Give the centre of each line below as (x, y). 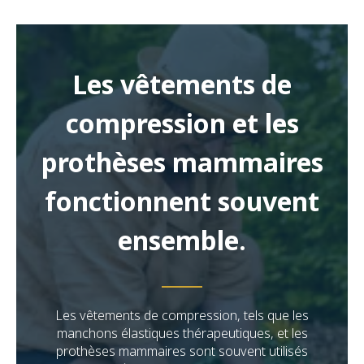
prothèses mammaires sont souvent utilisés (182, 351)
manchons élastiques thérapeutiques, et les (182, 333)
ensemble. (182, 240)
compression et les (182, 123)
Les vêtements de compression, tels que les (182, 315)
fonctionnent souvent (182, 201)
